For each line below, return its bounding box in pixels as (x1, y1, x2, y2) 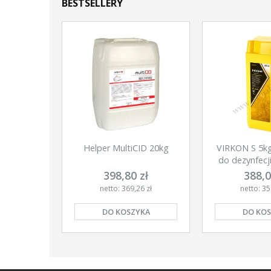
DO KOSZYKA (102, 206, 150, 217)
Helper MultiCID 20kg (83, 142, 169, 154)
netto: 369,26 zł (100, 183, 152, 194)
